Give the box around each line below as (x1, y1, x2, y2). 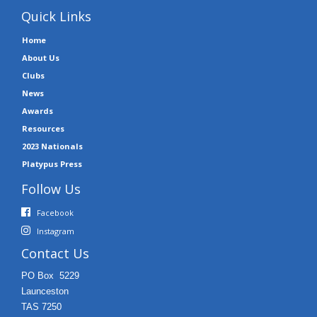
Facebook (37, 207, 74, 218)
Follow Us (21, 180, 81, 197)
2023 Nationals (22, 140, 83, 151)
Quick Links (21, 7, 91, 25)
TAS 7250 (21, 301, 62, 312)
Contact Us (21, 244, 89, 262)
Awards (22, 105, 53, 116)
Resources (22, 122, 64, 134)
